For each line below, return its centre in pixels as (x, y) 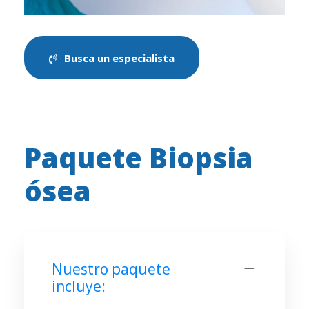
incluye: (79, 286)
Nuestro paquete (111, 269)
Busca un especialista (119, 58)
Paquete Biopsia (139, 157)
